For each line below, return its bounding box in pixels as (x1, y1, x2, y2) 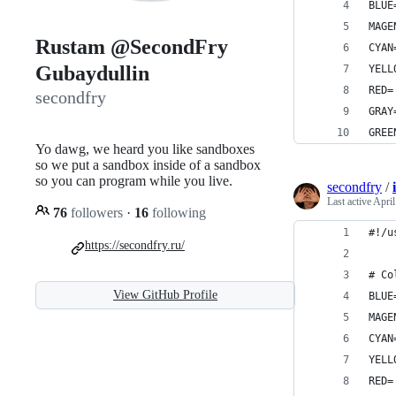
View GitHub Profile (113, 287, 217, 301)
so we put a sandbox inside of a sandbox (35, 156, 261, 172)
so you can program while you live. (35, 172, 232, 188)
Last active (327, 195, 373, 208)
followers (67, 204, 126, 220)
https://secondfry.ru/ (85, 238, 185, 252)
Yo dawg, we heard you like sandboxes (35, 141, 255, 156)
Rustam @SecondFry (35, 35, 228, 59)
